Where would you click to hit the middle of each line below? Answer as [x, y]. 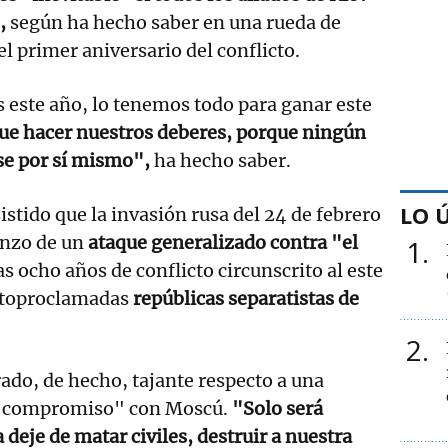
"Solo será [277, 408]
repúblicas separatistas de [246, 298]
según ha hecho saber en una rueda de [173, 22]
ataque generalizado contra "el [223, 242]
